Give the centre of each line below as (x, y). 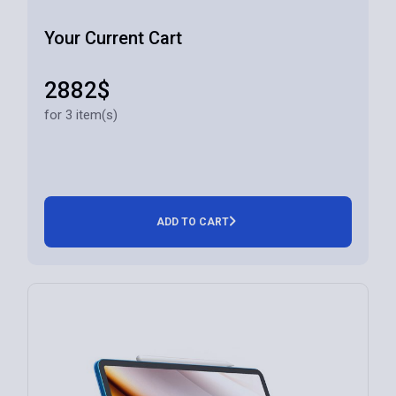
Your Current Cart (114, 38)
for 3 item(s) (81, 115)
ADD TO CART (192, 222)
